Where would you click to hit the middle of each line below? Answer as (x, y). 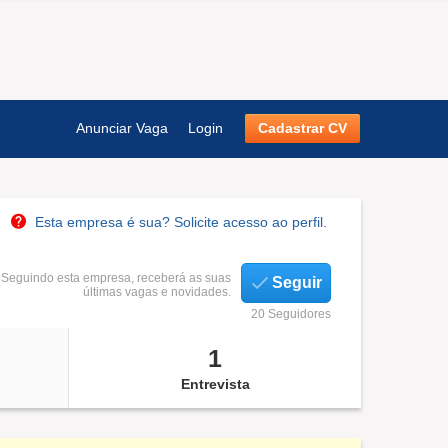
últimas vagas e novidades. (157, 292)
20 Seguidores (291, 314)
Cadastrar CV (302, 128)
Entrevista (215, 384)
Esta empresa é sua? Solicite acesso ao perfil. (181, 222)
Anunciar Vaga (122, 128)
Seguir (297, 282)
